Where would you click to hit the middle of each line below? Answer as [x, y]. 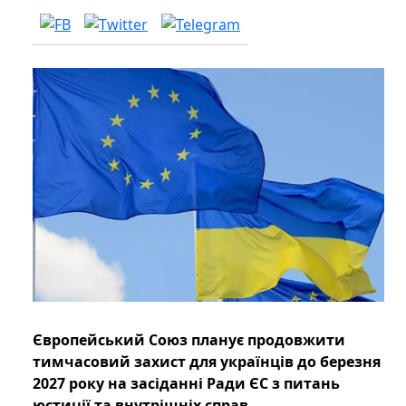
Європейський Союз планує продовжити [189, 340]
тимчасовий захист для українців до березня [207, 362]
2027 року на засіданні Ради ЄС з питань [186, 384]
